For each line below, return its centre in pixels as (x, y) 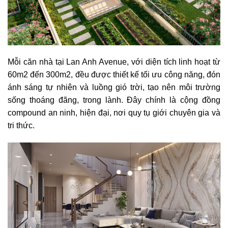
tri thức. (21, 126)
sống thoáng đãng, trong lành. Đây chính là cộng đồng (114, 100)
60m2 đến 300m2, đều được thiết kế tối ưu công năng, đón (114, 75)
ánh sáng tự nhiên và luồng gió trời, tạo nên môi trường (114, 88)
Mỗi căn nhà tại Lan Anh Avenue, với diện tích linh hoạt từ (114, 62)
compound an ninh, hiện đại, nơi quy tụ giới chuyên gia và (114, 113)
